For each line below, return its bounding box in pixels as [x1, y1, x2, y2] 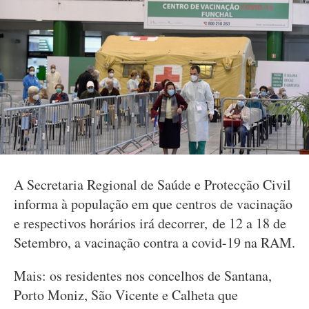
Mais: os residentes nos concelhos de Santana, [14, 266, 272, 285]
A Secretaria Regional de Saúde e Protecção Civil [14, 175, 291, 194]
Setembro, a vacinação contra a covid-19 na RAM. [14, 233, 295, 252]
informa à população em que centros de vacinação [14, 195, 292, 213]
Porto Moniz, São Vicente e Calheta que [14, 286, 238, 304]
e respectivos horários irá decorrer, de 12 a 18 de [14, 214, 286, 232]
